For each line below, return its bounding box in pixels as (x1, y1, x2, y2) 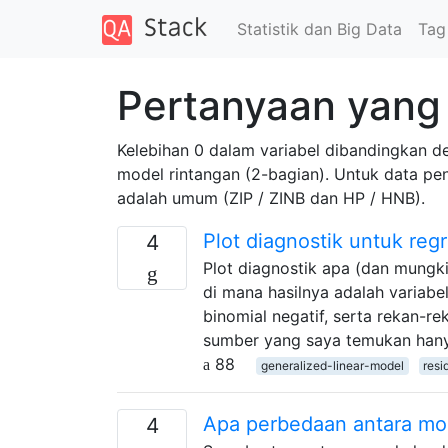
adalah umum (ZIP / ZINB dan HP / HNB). (117, 187, 425, 208)
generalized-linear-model (260, 357, 404, 373)
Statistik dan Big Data (236, 18, 402, 39)
